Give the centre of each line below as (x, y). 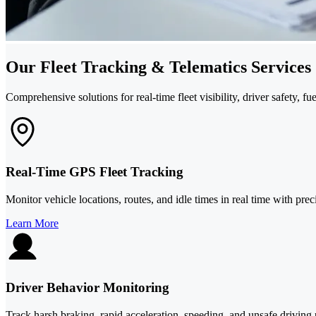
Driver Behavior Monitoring (87, 287)
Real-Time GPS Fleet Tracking (95, 172)
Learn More (32, 224)
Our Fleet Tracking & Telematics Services (158, 67)
